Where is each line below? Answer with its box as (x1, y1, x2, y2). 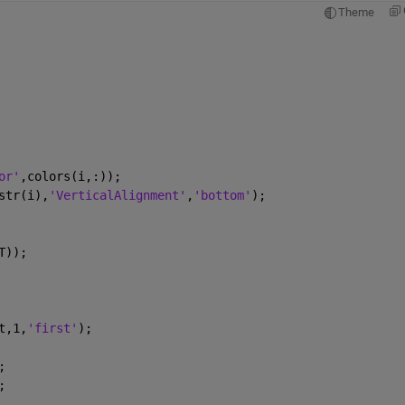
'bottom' (193, 187, 251, 202)
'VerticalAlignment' (48, 187, 186, 202)
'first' (26, 320, 78, 335)
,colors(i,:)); (19, 168, 121, 184)
